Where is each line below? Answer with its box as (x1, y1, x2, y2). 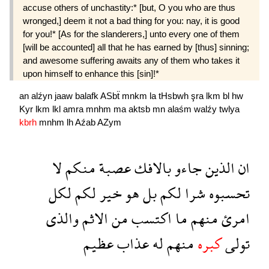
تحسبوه (205, 175, 250, 210)
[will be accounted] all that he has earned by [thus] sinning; (23, 41, 249, 52)
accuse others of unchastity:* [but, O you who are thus (23, 2, 235, 13)
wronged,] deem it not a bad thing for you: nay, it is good (23, 15, 240, 26)
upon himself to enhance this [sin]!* (23, 68, 159, 79)
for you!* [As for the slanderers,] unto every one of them (23, 28, 240, 39)
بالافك (131, 150, 171, 185)
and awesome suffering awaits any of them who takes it (23, 55, 240, 65)
